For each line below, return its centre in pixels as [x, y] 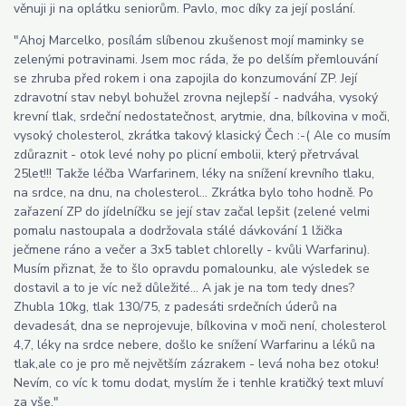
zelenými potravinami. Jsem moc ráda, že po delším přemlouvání [196, 59]
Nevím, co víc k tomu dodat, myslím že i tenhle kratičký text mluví [198, 382]
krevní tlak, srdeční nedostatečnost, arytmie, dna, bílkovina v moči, [202, 116]
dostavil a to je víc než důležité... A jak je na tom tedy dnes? [184, 287]
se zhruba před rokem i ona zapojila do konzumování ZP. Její [185, 78]
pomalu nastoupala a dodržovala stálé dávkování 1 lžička [178, 230]
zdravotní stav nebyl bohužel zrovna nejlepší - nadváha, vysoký [196, 97]
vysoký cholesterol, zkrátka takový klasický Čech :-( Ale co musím [202, 135]
